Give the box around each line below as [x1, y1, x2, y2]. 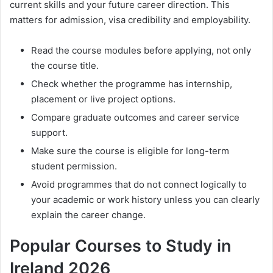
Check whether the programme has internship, [31, 78, 232, 90]
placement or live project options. [31, 93, 175, 105]
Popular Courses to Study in [10, 236, 231, 257]
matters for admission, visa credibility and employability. [10, 14, 250, 26]
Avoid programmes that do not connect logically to [31, 179, 247, 191]
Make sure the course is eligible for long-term [31, 145, 229, 157]
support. [31, 127, 68, 139]
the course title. [31, 60, 99, 72]
